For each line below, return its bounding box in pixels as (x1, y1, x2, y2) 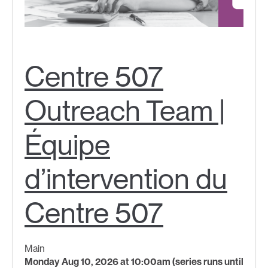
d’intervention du (25, 161, 227, 196)
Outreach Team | (25, 93, 225, 128)
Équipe (25, 127, 110, 162)
